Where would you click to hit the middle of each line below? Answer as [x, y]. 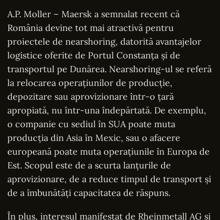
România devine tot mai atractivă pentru [91, 27]
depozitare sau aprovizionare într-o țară [91, 96]
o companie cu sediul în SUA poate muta [91, 124]
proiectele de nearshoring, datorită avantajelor [104, 41]
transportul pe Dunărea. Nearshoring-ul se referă [110, 69]
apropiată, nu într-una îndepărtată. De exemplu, [107, 110]
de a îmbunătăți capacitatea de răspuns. [89, 192]
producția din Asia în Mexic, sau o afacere [94, 137]
